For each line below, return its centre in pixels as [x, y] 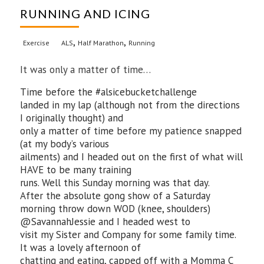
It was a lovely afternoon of [81, 247]
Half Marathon [101, 43]
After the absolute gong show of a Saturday [115, 196]
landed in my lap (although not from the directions [130, 105]
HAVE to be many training [76, 170]
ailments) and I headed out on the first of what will [132, 157]
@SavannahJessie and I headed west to [105, 222]
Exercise [37, 43]
